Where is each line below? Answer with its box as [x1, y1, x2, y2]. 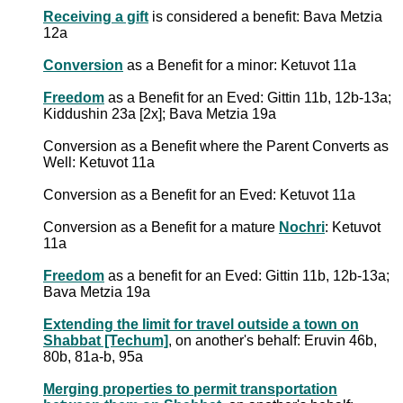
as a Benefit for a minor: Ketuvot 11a [123, 57, 356, 73]
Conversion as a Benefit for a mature [43, 219, 279, 235]
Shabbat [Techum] [43, 332, 168, 348]
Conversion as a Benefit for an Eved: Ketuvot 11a [43, 186, 355, 202]
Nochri [279, 219, 325, 235]
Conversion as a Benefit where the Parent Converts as [43, 138, 389, 154]
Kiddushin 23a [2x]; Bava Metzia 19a [43, 105, 276, 121]
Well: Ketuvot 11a [43, 154, 155, 170]
